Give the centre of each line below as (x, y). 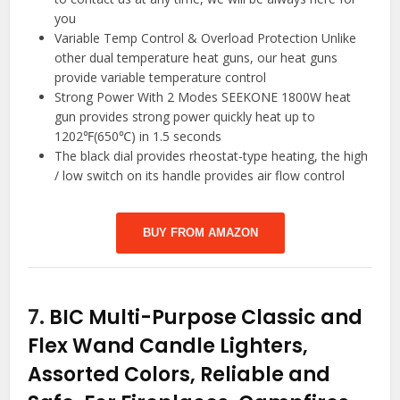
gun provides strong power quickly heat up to (185, 117)
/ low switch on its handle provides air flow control (200, 176)
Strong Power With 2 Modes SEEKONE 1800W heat (203, 97)
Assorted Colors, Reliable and (179, 375)
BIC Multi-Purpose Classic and (206, 318)
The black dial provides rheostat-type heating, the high (212, 156)
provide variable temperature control (161, 78)
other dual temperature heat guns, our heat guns (196, 58)
